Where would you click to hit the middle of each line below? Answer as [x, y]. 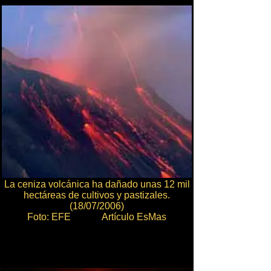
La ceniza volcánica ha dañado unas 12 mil [97, 184]
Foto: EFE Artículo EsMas [97, 217]
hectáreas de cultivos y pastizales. [97, 195]
